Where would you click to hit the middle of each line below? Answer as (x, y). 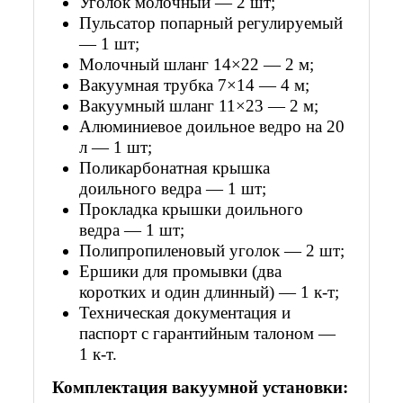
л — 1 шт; (116, 147)
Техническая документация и (185, 312)
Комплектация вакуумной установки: (201, 387)
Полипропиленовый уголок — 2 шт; (212, 250)
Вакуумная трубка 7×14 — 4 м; (195, 85)
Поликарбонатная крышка (175, 167)
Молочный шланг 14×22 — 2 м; (197, 64)
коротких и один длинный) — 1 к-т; (210, 291)
